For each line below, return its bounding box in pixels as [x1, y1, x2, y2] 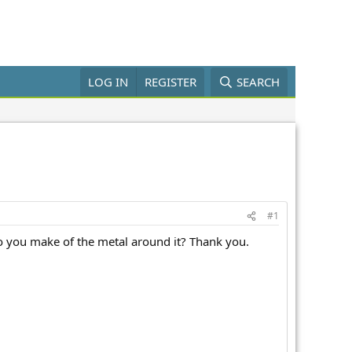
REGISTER [145, 74, 197, 90]
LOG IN [88, 74, 129, 90]
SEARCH [236, 74, 280, 90]
